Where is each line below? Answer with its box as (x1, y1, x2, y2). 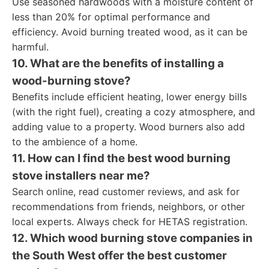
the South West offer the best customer (12, 249, 227, 262)
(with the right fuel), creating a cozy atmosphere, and (12, 106, 255, 118)
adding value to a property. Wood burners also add (12, 121, 245, 133)
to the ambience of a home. (12, 136, 138, 148)
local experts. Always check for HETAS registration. (12, 216, 247, 228)
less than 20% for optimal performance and (12, 11, 210, 23)
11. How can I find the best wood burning (12, 151, 231, 165)
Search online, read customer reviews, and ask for (12, 186, 240, 198)
